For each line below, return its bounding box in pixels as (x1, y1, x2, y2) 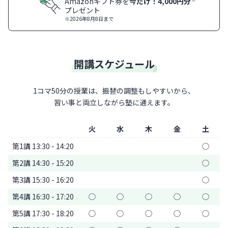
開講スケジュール (73, 56, 155, 71)
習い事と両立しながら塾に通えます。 (53, 97, 175, 107)
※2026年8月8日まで (65, 14, 113, 22)
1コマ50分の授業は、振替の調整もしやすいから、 (33, 85, 195, 96)
